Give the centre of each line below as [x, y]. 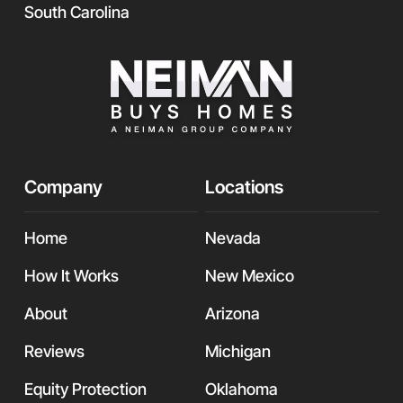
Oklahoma [242, 389]
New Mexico [250, 276]
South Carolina [77, 12]
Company [64, 187]
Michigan [238, 351]
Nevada [233, 238]
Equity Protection [86, 389]
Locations [244, 187]
